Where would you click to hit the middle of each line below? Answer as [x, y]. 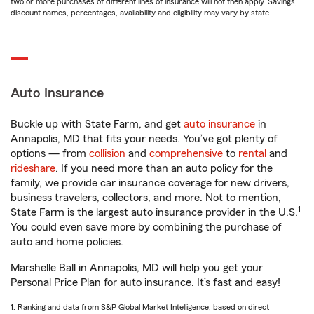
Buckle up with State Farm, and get [97, 124]
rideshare [33, 168]
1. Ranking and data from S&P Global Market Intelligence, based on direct [140, 307]
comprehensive [186, 153]
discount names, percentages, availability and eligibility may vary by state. [141, 13]
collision [107, 153]
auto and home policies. [67, 242]
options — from [50, 153]
